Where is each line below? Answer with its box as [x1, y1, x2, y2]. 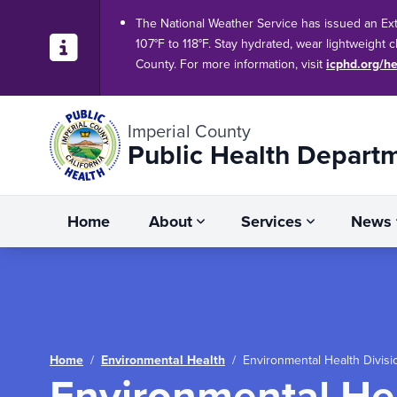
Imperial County [128, 118, 251, 144]
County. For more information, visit [136, 55, 326, 74]
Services [241, 210, 302, 233]
